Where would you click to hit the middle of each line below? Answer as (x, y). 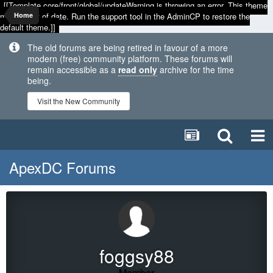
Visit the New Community (79, 101)
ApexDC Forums (62, 167)
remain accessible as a (73, 69)
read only (138, 69)
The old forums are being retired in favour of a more (128, 48)
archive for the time (196, 69)
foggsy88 (136, 256)
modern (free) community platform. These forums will (130, 58)
